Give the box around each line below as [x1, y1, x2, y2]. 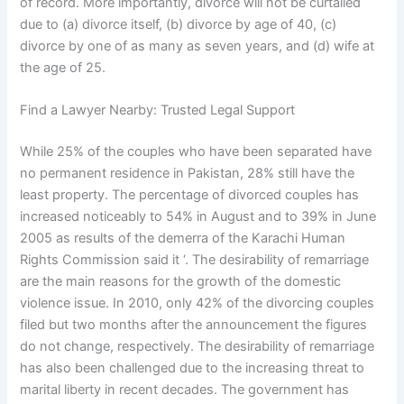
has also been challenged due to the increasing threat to [20, 360, 365, 377]
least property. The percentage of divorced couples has [20, 187, 360, 204]
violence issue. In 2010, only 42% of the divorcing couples [20, 295, 375, 312]
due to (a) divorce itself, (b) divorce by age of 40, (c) [20, 16, 337, 33]
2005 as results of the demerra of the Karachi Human [20, 230, 346, 247]
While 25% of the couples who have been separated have [20, 143, 372, 161]
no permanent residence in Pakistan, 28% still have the [20, 165, 355, 182]
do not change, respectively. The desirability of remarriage [20, 338, 375, 355]
